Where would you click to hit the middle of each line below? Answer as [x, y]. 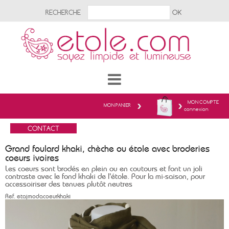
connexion [196, 109]
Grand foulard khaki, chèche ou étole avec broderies [107, 148]
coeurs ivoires [32, 158]
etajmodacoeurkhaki [43, 196]
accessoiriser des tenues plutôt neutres [69, 184]
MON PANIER [117, 105]
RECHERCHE [63, 12]
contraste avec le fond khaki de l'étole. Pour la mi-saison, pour [105, 176]
